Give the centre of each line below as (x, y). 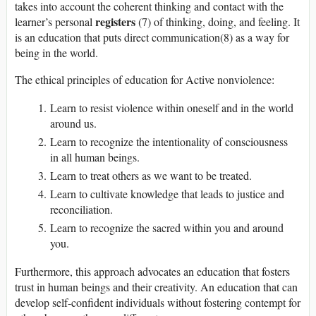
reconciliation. (81, 209)
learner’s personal (55, 21)
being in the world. (56, 52)
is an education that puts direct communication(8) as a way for (152, 37)
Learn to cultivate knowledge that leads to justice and (167, 193)
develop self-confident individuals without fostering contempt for (158, 302)
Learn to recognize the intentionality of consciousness (169, 141)
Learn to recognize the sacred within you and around (167, 227)
